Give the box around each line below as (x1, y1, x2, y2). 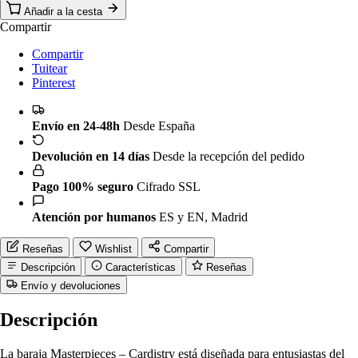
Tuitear (32, 61, 67, 75)
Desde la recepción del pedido (153, 149, 304, 163)
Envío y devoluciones (21, 279, 121, 292)
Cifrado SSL (137, 179, 201, 193)
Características (105, 261, 176, 273)
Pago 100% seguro (32, 179, 133, 193)
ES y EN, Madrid (159, 209, 248, 224)
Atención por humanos (32, 209, 156, 224)
